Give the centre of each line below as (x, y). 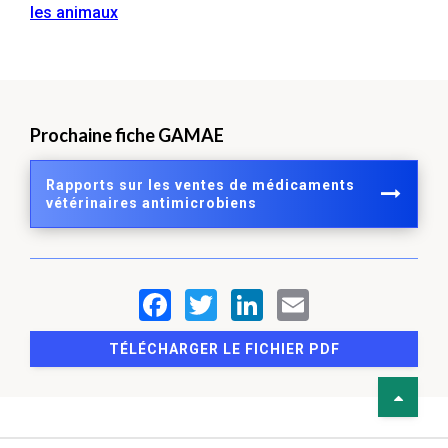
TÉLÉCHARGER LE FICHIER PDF (224, 348)
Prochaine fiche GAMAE (127, 134)
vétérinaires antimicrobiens (151, 202)
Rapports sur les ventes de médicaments (200, 184)
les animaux (74, 12)
